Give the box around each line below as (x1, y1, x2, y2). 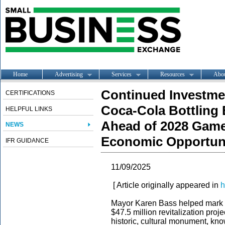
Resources (160, 70, 185, 78)
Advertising (55, 70, 83, 78)
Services (111, 70, 132, 78)
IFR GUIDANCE (6, 137, 49, 144)
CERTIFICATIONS (6, 89, 55, 96)
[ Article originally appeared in (111, 181, 220, 189)
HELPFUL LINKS (6, 105, 52, 113)
